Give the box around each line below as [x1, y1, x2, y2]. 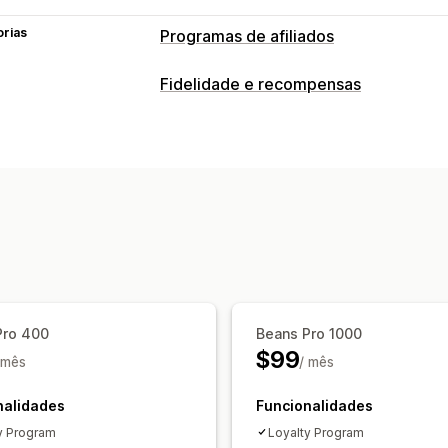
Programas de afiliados [160, 25, 334, 46]
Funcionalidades [256, 396, 373, 414]
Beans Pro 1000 [256, 324, 362, 342]
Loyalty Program [268, 424, 364, 440]
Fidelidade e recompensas [160, 73, 361, 94]
